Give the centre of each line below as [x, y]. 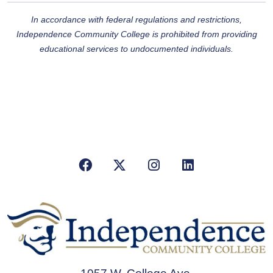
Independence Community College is [88, 34]
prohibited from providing [209, 34]
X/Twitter [153, 165]
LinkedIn [220, 165]
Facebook [122, 165]
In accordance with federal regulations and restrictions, [136, 20]
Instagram [190, 165]
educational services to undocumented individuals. [136, 49]
